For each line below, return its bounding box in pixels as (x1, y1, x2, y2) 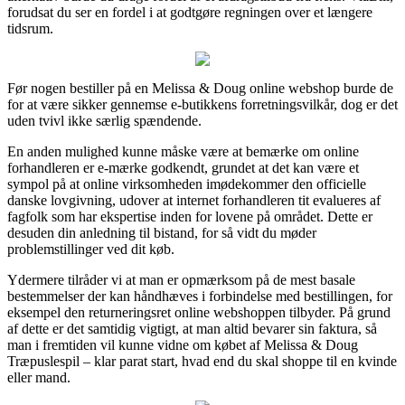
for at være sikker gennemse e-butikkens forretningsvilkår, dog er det (7, 96, 398, 112)
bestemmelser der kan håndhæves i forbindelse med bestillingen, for (7, 287, 392, 304)
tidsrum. (7, 20, 53, 36)
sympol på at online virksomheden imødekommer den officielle (7, 175, 366, 192)
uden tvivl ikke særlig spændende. (7, 112, 202, 128)
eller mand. (7, 369, 71, 385)
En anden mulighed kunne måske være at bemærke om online (7, 143, 359, 159)
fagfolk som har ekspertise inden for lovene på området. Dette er (7, 208, 372, 224)
